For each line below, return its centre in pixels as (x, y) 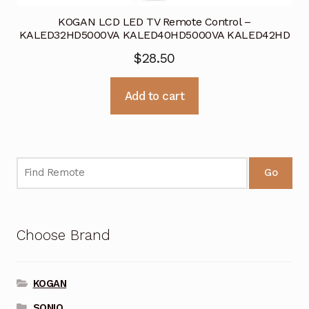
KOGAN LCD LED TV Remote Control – (154, 21)
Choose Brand (63, 236)
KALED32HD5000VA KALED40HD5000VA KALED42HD (154, 34)
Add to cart (154, 96)
